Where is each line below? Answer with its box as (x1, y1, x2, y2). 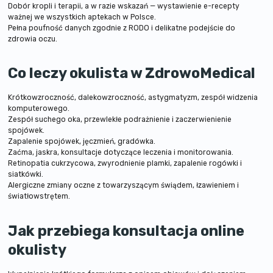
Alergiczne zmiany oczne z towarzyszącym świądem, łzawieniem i (8, 181, 239, 190)
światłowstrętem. (8, 192, 71, 201)
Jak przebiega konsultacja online (8, 222, 245, 239)
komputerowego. (8, 104, 70, 113)
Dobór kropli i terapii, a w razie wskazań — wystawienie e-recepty (8, 1, 240, 10)
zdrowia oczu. (8, 34, 58, 43)
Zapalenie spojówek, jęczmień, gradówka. (8, 137, 156, 146)
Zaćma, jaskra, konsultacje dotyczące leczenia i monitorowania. (8, 148, 234, 157)
